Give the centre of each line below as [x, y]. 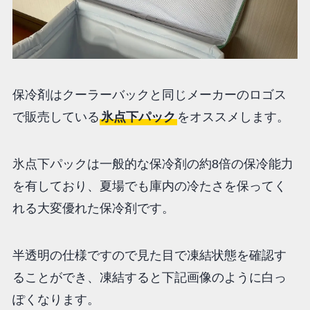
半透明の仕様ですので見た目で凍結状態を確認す [149, 255]
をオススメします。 [233, 117]
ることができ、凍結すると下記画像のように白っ [149, 277]
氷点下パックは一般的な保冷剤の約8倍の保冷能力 [153, 164]
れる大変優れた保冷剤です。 [93, 208]
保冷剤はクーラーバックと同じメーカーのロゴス [149, 95]
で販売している [56, 117]
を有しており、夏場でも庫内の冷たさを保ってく [149, 186]
